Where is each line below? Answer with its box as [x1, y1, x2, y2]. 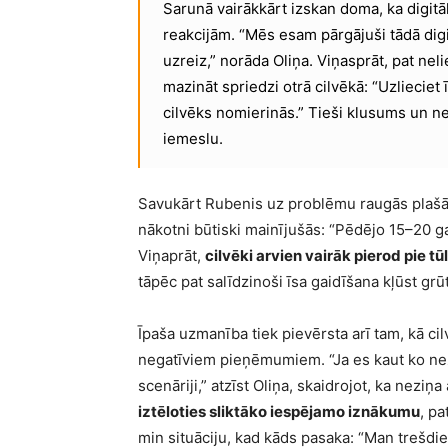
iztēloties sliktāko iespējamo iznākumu [138, 401, 420, 421]
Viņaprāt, [138, 245, 205, 265]
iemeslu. [163, 128, 223, 148]
